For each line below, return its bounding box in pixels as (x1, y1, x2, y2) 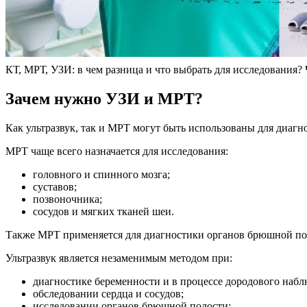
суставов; (33, 180, 77, 193)
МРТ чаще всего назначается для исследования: (5, 145, 228, 157)
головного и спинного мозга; (33, 168, 170, 180)
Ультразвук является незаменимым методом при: (5, 251, 232, 264)
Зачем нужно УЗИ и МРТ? (5, 89, 203, 108)
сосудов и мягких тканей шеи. (33, 205, 174, 217)
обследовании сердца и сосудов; (33, 287, 184, 299)
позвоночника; (33, 193, 102, 205)
